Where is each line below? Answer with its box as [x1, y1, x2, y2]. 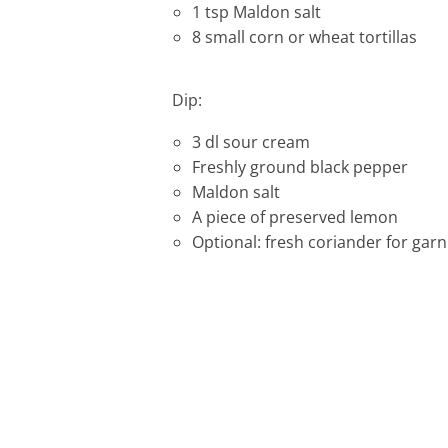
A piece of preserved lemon [192, 206, 398, 228]
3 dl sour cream [192, 131, 310, 153]
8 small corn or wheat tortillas [192, 26, 417, 48]
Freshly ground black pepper [192, 156, 408, 178]
